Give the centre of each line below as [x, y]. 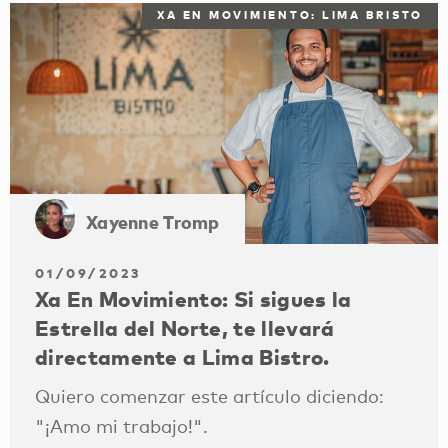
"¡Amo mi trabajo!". [121, 425]
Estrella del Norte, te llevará [185, 328]
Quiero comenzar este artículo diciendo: [209, 395]
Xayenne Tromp [153, 221]
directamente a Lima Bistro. [182, 357]
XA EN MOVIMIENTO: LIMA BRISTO [290, 15]
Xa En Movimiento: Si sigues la [193, 299]
